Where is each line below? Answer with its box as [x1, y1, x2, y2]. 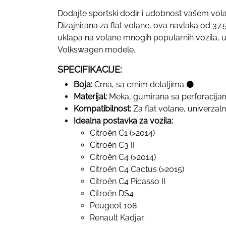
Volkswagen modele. [58, 44, 135, 54]
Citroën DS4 [90, 188, 134, 198]
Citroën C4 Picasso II [90, 176, 165, 186]
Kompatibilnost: [74, 103, 131, 114]
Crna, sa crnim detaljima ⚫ [92, 79, 194, 89]
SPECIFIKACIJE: [58, 64, 122, 75]
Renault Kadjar [90, 212, 144, 222]
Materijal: [74, 91, 107, 101]
